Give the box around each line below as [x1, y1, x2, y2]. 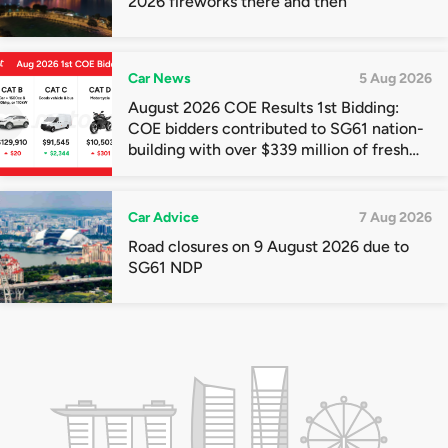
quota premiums [128, 161, 246, 181]
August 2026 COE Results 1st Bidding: [128, 98, 399, 118]
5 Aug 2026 [359, 70, 432, 88]
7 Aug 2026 [359, 209, 432, 227]
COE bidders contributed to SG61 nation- [128, 119, 424, 139]
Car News [128, 70, 191, 88]
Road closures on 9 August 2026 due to [128, 237, 409, 257]
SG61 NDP [128, 258, 202, 278]
